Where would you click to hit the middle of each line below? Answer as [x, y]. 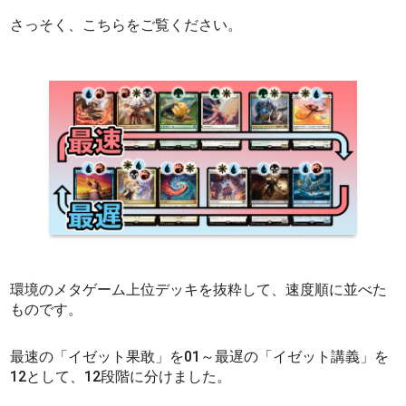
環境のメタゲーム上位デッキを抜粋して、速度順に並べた [199, 289]
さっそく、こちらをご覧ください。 [126, 24]
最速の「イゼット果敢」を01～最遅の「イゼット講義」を [200, 356]
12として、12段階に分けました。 [121, 376]
